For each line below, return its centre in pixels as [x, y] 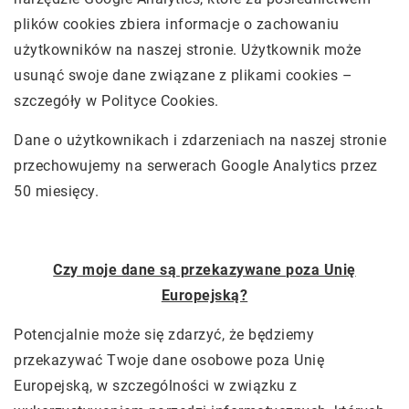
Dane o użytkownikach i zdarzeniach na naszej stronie [200, 140]
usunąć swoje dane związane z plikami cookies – [183, 75]
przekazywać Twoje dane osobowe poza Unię [169, 360]
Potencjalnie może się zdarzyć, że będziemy [164, 335]
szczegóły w [58, 101]
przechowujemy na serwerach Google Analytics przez [196, 166]
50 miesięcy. [56, 191]
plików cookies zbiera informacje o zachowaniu [177, 24]
